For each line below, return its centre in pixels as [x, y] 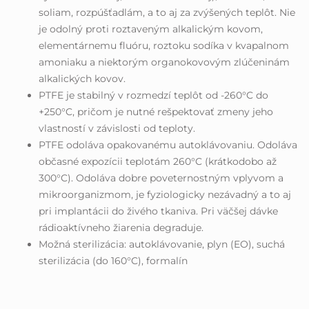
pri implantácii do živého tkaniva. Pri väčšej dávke [158, 211]
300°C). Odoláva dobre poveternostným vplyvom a [161, 178]
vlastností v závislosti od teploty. [117, 129]
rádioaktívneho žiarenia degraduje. [121, 228]
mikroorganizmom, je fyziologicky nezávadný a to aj [165, 195]
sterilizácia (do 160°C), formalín [113, 261]
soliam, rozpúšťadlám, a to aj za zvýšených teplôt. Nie [167, 13]
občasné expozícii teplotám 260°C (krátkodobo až [158, 162]
